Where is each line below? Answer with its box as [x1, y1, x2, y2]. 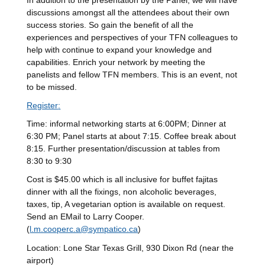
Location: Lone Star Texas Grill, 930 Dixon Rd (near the [27, 243, 234, 253]
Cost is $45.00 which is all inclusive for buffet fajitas [27, 175, 218, 185]
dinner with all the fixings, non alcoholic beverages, [27, 188, 217, 197]
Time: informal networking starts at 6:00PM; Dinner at [27, 119, 227, 129]
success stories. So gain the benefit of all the [27, 20, 194, 30]
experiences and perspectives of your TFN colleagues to [27, 33, 238, 42]
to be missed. [27, 82, 77, 92]
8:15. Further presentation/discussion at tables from [27, 144, 221, 154]
